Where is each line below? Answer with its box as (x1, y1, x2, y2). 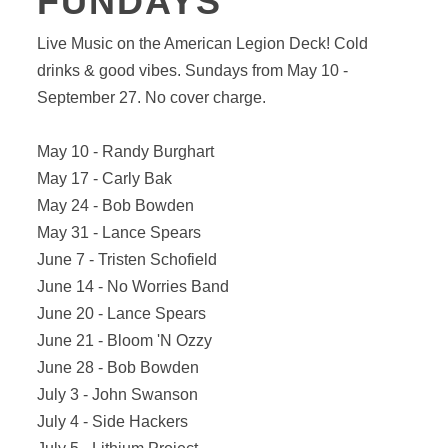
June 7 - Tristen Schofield (36, 251, 217, 269)
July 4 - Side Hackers (36, 413, 188, 431)
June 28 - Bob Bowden (36, 359, 199, 377)
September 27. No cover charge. (36, 89, 270, 107)
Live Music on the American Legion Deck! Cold (36, 35, 368, 53)
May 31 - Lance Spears (36, 224, 201, 242)
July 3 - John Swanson (36, 386, 198, 404)
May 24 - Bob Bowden (36, 197, 194, 215)
